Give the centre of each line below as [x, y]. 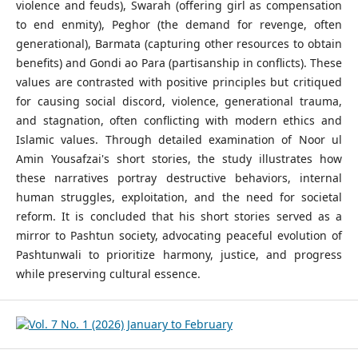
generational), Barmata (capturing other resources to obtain [179, 44]
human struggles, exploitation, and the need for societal [179, 197]
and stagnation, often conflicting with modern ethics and [179, 120]
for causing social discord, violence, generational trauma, [179, 101]
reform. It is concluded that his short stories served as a [179, 216]
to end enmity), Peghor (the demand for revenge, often [179, 24]
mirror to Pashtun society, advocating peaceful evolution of [179, 235]
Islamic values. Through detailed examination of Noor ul [179, 139]
